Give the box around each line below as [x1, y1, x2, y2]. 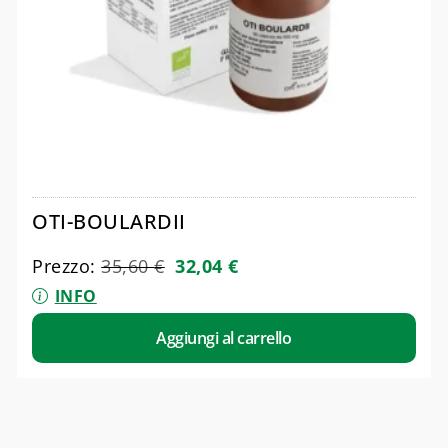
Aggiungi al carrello [156, 327, 292, 350]
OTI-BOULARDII [32, 207, 186, 235]
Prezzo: [32, 253, 102, 278]
